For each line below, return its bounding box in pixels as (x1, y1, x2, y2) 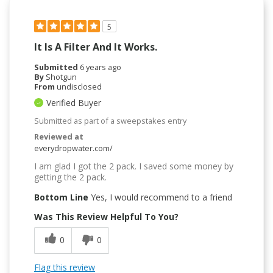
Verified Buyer (46, 97, 101, 109)
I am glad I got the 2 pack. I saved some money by (34, 160, 233, 172)
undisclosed (57, 81, 102, 93)
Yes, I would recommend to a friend (88, 191, 232, 204)
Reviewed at (34, 131, 83, 143)
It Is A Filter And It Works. (34, 40, 157, 54)
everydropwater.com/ (34, 143, 113, 154)
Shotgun (46, 71, 77, 83)
